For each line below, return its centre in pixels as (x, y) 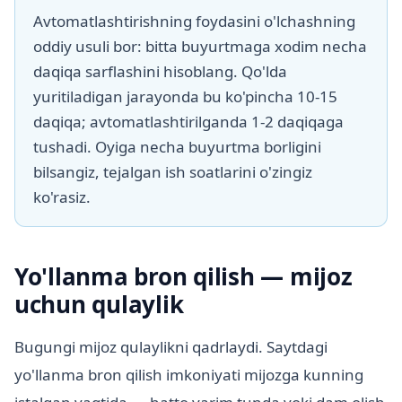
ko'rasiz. (62, 197)
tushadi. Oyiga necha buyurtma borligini (177, 146)
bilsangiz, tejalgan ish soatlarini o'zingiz (173, 171)
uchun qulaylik (99, 304)
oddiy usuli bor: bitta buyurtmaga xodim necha (200, 46)
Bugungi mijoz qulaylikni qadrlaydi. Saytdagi (171, 346)
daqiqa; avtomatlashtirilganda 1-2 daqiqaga (188, 121)
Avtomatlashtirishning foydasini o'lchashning (194, 21)
